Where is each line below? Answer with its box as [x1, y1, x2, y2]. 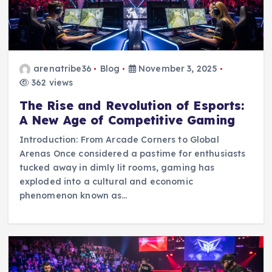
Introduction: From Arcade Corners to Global [19, 134, 219, 146]
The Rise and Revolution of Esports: [19, 98, 245, 114]
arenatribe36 [33, 63, 92, 75]
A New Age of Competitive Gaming [19, 113, 236, 128]
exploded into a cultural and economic [19, 176, 193, 188]
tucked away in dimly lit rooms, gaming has [19, 162, 215, 174]
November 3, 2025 [135, 63, 218, 75]
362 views [29, 77, 73, 89]
